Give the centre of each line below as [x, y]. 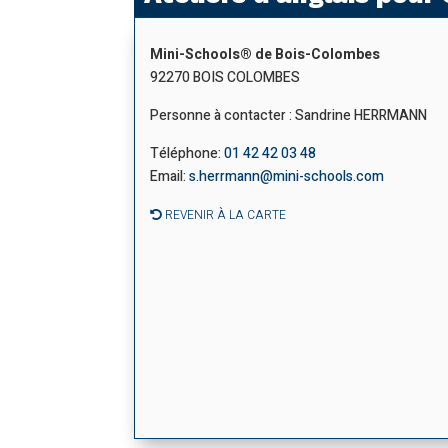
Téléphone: [187, 154]
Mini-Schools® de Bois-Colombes [265, 55]
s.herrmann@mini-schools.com [287, 177]
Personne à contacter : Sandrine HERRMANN [289, 116]
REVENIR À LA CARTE [224, 215]
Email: [170, 177]
